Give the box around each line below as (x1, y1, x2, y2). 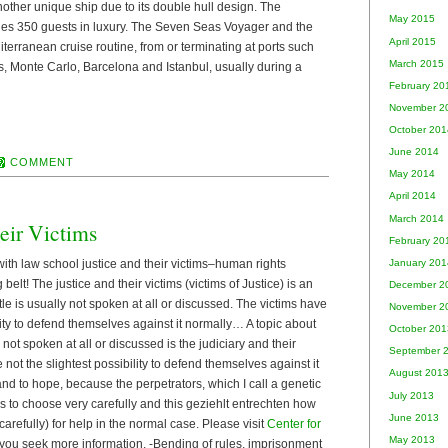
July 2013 (389, 389, 434, 401)
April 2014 (389, 190, 436, 202)
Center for (267, 416, 321, 431)
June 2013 (389, 411, 439, 423)
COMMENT (9, 155, 75, 168)
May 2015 (389, 13, 435, 25)
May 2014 (389, 168, 435, 180)
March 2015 (389, 57, 444, 69)
